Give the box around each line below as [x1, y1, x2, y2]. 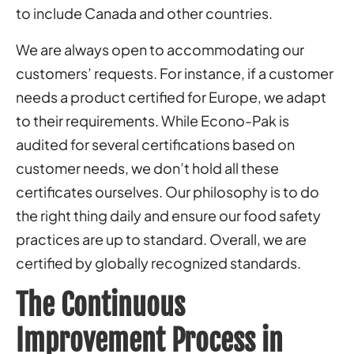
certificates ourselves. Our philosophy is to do [16, 182, 319, 201]
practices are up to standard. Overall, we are [16, 229, 307, 248]
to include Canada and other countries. [16, 3, 273, 22]
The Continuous [16, 287, 185, 323]
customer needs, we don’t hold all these [16, 158, 279, 177]
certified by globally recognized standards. [16, 253, 301, 272]
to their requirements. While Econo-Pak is [16, 111, 289, 130]
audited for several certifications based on [16, 134, 295, 153]
